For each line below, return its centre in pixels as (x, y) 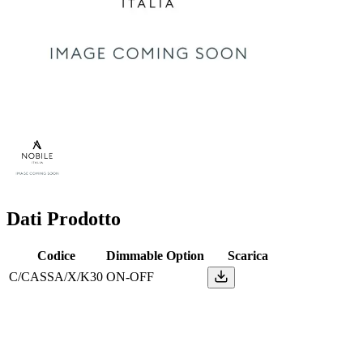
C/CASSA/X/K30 (56, 277)
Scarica (248, 256)
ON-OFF (130, 277)
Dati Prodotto (64, 219)
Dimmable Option (155, 256)
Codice (56, 256)
